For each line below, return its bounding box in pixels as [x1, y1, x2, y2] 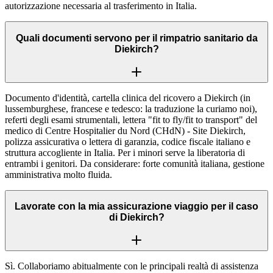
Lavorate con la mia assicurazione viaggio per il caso [15, 201, 258, 212]
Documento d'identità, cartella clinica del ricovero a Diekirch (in [5, 92, 250, 103]
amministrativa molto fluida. [5, 169, 112, 180]
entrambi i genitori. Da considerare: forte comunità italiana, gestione [5, 158, 264, 169]
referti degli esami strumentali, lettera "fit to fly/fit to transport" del [5, 114, 257, 125]
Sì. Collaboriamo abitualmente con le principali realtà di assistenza [5, 260, 258, 271]
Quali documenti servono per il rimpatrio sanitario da [15, 32, 258, 43]
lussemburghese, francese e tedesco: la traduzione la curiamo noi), [5, 103, 257, 114]
